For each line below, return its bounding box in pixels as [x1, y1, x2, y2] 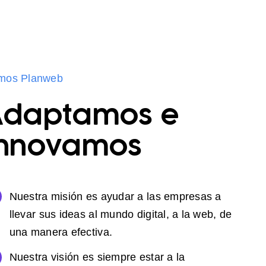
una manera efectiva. [9, 226, 113, 238]
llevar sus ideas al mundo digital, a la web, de [9, 208, 232, 220]
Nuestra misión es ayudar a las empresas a [9, 190, 221, 202]
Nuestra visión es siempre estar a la [9, 251, 185, 264]
